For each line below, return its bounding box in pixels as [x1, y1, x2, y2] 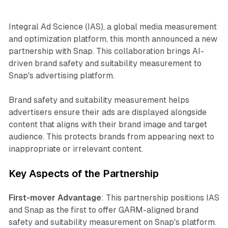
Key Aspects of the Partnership [8, 167, 159, 179]
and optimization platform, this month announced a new [8, 34, 217, 44]
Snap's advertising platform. [8, 70, 115, 80]
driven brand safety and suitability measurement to [8, 58, 202, 68]
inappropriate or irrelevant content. [8, 144, 143, 154]
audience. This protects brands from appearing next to [8, 131, 214, 141]
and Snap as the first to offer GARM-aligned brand [8, 205, 198, 215]
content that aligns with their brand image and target [8, 119, 207, 129]
